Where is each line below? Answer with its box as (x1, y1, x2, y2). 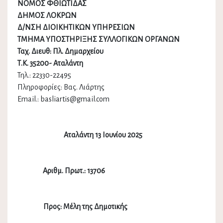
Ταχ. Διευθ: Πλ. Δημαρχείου (17, 47, 104, 56)
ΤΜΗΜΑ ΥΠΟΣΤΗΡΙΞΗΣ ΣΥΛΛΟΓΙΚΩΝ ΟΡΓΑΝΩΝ (17, 35, 180, 44)
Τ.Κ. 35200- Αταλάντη (17, 59, 83, 68)
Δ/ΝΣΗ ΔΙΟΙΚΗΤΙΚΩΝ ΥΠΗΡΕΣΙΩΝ (17, 23, 135, 32)
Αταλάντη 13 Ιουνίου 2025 (64, 131, 142, 139)
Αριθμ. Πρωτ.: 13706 (17, 167, 105, 175)
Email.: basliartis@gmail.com (17, 95, 110, 104)
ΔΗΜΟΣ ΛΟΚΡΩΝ (17, 11, 77, 20)
